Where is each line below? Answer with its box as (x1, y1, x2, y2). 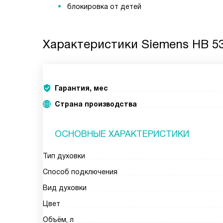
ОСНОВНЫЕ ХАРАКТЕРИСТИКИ (55, 129, 189, 139)
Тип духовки (43, 152, 85, 160)
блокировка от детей (65, 2, 141, 10)
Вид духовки (43, 184, 87, 192)
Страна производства (55, 100, 137, 108)
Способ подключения (43, 168, 117, 176)
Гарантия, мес (55, 84, 108, 92)
